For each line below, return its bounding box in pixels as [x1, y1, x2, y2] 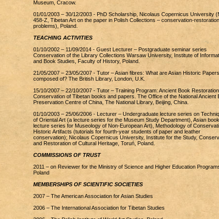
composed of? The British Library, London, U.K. [33, 76, 145, 82]
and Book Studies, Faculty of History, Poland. [33, 58, 140, 64]
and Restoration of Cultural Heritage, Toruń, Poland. [33, 140, 155, 146]
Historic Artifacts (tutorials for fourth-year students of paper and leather [33, 129, 200, 134]
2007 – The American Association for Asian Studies [33, 193, 153, 199]
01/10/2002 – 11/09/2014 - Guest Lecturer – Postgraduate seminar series [33, 46, 207, 52]
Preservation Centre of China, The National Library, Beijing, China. [33, 99, 189, 105]
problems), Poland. [33, 23, 78, 29]
